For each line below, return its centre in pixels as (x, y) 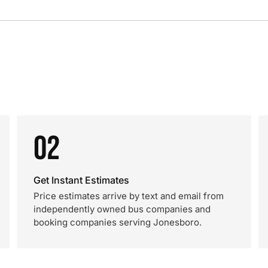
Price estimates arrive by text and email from (129, 196)
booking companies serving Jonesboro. (118, 222)
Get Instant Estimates (81, 180)
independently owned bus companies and (122, 209)
